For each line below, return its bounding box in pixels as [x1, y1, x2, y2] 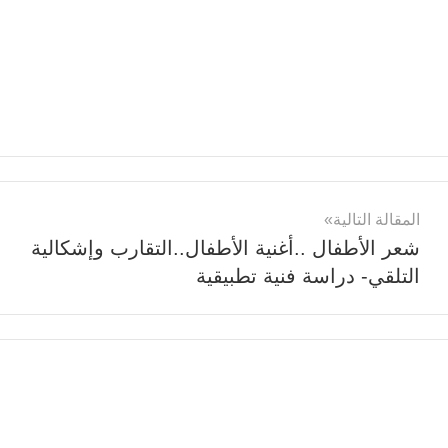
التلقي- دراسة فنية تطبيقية [196, 264, 420, 287]
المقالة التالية [333, 210, 420, 228]
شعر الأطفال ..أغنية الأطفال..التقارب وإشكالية [31, 236, 420, 259]
